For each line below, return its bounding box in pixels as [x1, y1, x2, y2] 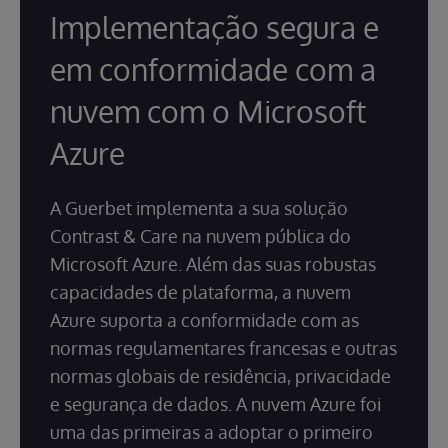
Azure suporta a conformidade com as [50, 309, 359, 332]
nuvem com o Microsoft [50, 92, 366, 131]
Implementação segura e [50, 8, 379, 47]
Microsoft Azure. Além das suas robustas [50, 253, 376, 276]
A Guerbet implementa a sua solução [50, 197, 348, 220]
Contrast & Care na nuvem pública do [50, 225, 351, 248]
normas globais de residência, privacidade [50, 365, 391, 388]
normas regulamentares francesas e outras [50, 337, 397, 360]
